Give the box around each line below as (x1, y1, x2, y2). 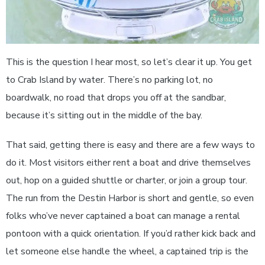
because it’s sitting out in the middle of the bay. (6, 109, 202, 122)
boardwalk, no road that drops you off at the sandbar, (6, 91, 226, 104)
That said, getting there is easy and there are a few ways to (6, 138, 255, 151)
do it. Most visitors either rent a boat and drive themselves (6, 156, 251, 169)
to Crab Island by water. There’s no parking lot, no (6, 73, 213, 86)
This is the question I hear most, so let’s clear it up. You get (6, 56, 252, 69)
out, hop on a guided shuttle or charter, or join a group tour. (6, 174, 247, 187)
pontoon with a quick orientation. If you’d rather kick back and (6, 227, 256, 240)
